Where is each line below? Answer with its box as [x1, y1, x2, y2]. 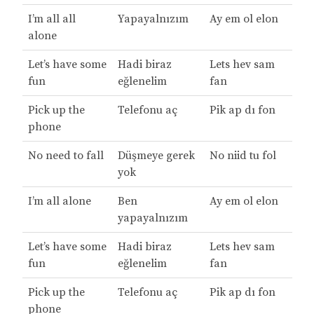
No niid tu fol [209, 149, 276, 163]
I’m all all [27, 12, 76, 27]
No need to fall [27, 149, 104, 163]
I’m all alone [27, 194, 91, 209]
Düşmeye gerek [117, 149, 195, 163]
